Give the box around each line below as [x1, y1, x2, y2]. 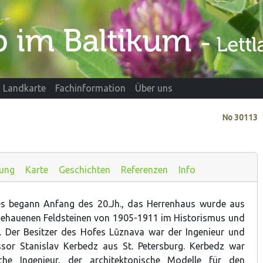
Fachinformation [55, 83, 126, 94]
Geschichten [59, 164, 110, 175]
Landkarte [3, 83, 46, 94]
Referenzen [121, 164, 168, 175]
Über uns [135, 83, 173, 94]
